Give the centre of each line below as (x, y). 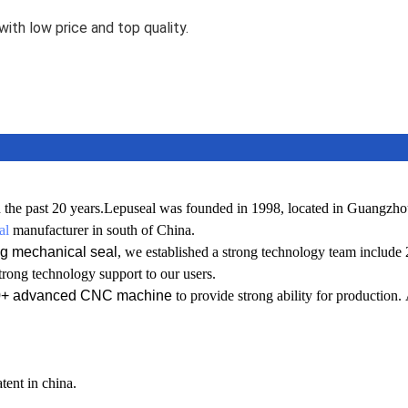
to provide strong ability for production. (289, 295)
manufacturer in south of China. (102, 229)
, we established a (168, 251)
